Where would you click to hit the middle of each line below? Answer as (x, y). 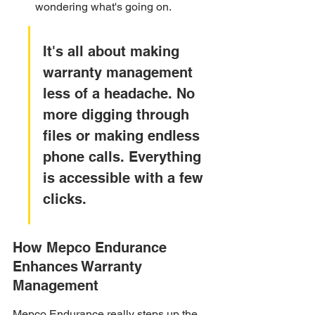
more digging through (118, 115)
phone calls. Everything (124, 157)
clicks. (65, 199)
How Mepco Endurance (92, 247)
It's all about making (113, 51)
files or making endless (123, 136)
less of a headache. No (121, 94)
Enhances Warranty (79, 266)
